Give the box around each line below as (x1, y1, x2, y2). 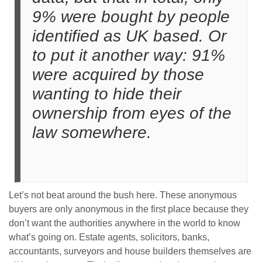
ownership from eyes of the (32, 104, 232, 123)
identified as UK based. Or (32, 27, 226, 46)
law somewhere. (32, 123, 151, 142)
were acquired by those (32, 65, 204, 84)
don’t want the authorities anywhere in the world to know (9, 218, 240, 229)
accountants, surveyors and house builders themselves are (9, 246, 251, 257)
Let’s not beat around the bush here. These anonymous (9, 190, 237, 201)
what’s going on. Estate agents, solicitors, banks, (9, 232, 209, 243)
